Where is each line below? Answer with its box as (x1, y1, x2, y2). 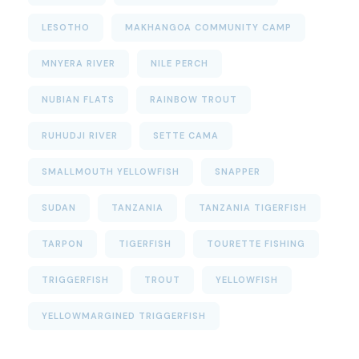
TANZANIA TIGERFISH (199, 202, 307, 213)
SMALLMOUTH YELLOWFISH (42, 166, 179, 177)
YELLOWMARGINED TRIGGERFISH (42, 310, 206, 321)
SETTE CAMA (153, 130, 219, 141)
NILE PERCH (151, 58, 208, 69)
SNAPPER (215, 166, 260, 177)
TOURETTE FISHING (207, 238, 305, 249)
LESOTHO (42, 22, 90, 33)
